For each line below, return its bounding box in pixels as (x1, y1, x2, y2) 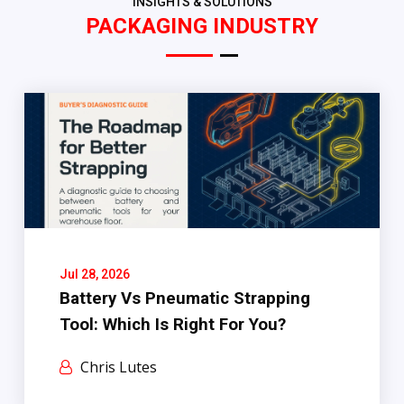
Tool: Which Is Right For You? (60, 314, 287, 335)
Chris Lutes (77, 356, 158, 377)
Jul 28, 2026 (60, 266, 131, 281)
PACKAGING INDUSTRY (86, 13, 318, 39)
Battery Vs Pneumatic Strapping (60, 288, 311, 308)
